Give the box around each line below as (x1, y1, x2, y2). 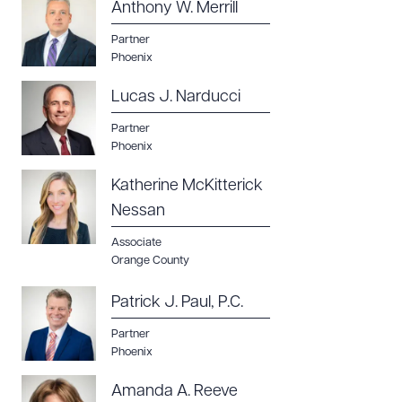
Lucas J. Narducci (111, 89, 240, 106)
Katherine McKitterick (111, 178, 263, 195)
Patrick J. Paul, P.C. (111, 294, 243, 311)
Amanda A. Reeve (111, 383, 238, 400)
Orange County (111, 255, 189, 267)
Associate (111, 237, 162, 249)
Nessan (111, 203, 165, 220)
